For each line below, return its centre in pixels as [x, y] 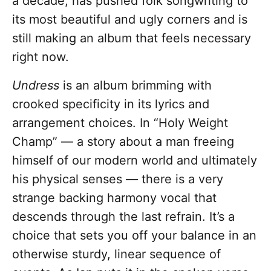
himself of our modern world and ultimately [135, 161]
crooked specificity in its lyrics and [111, 104]
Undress [36, 86]
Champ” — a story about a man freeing [123, 142]
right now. [41, 57]
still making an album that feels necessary [132, 38]
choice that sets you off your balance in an [134, 236]
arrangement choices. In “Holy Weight [120, 123]
